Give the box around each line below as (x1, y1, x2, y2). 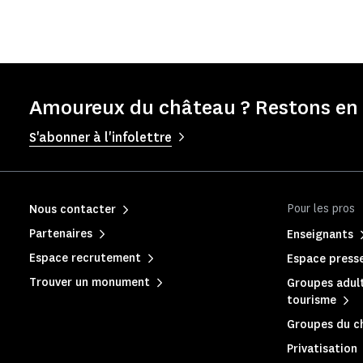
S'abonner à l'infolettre (29, 129, 172, 147)
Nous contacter (29, 202, 116, 218)
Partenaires (29, 226, 92, 242)
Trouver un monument (29, 275, 150, 291)
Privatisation (287, 341, 357, 357)
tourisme (287, 293, 336, 309)
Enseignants (287, 227, 353, 243)
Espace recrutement (29, 250, 141, 267)
